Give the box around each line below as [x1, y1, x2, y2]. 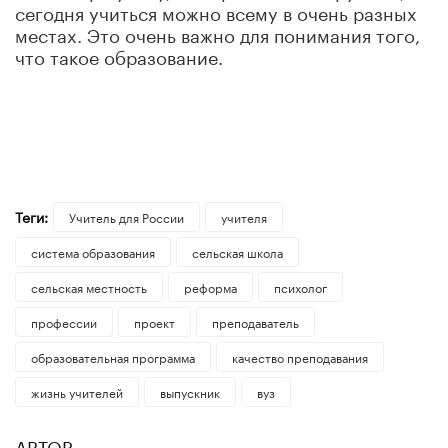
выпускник [159, 381, 220, 401]
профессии [31, 311, 97, 331]
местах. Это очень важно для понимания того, [15, 18, 420, 47]
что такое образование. [15, 40, 223, 69]
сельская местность [31, 276, 147, 296]
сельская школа [191, 241, 283, 261]
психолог [273, 276, 327, 296]
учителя [220, 206, 267, 226]
